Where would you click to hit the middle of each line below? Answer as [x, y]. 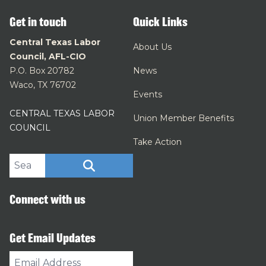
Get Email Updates [53, 238]
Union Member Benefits [183, 118]
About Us [152, 47]
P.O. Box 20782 [42, 71]
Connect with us [47, 199]
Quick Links [160, 22]
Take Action [157, 142]
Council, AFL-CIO [48, 56]
